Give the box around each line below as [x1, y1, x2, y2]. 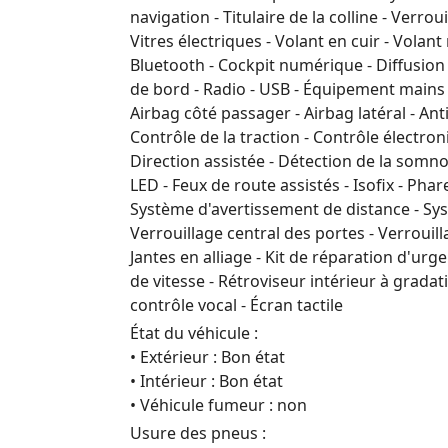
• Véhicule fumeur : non [130, 394, 307, 416]
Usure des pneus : [130, 422, 266, 444]
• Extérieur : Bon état [130, 346, 285, 368]
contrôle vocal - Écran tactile [130, 294, 343, 316]
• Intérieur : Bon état [130, 370, 283, 392]
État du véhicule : [130, 322, 258, 344]
